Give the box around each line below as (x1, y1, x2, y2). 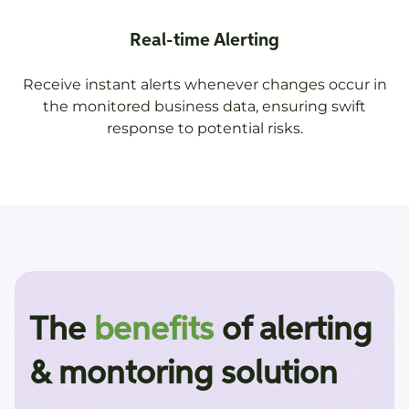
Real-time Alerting (130, 31, 279, 50)
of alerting (214, 314, 372, 348)
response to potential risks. (106, 120, 303, 138)
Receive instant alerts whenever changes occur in (22, 76, 387, 94)
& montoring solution (29, 358, 338, 392)
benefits (94, 314, 214, 348)
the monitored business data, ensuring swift (43, 98, 366, 116)
